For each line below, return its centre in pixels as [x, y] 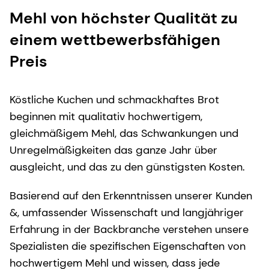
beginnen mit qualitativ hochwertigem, [106, 116]
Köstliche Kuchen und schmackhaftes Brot [114, 99]
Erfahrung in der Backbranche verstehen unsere [129, 229]
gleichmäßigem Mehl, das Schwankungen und [124, 133]
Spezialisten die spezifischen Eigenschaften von [128, 246]
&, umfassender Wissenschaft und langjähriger [127, 212]
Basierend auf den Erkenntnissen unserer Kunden [131, 195]
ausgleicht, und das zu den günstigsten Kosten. [129, 167]
